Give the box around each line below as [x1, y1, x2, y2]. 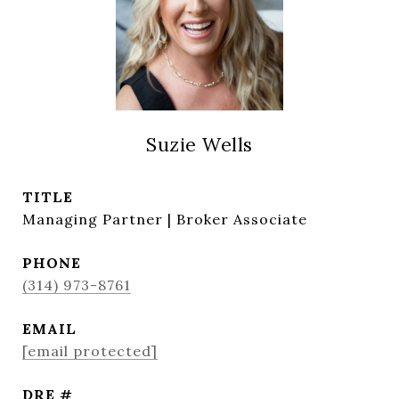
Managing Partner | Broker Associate [22, 210, 307, 228]
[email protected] [22, 342, 158, 360]
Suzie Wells [146, 133, 253, 157]
